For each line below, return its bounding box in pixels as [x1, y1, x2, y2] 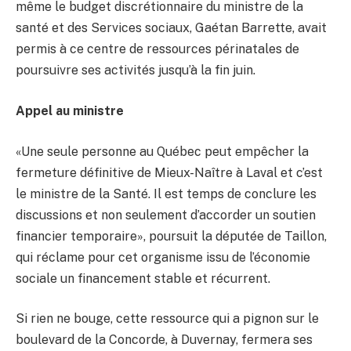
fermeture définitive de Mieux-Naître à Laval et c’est [16, 165, 323, 180]
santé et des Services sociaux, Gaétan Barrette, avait [16, 20, 327, 36]
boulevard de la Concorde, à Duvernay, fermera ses [16, 332, 313, 348]
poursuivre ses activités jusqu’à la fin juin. [16, 63, 255, 78]
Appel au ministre [16, 103, 124, 119]
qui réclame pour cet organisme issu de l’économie [16, 249, 310, 265]
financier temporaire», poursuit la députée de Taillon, [16, 228, 327, 244]
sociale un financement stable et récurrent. [16, 270, 270, 286]
